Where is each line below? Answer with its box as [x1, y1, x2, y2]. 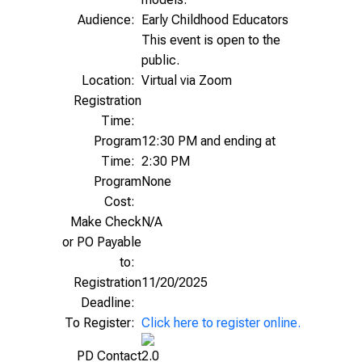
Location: [82, 73, 141, 88]
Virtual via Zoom [141, 73, 232, 88]
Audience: [78, 12, 141, 27]
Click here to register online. [141, 315, 301, 330]
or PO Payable [62, 234, 141, 250]
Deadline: [81, 295, 141, 310]
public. [141, 53, 179, 68]
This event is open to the [141, 32, 280, 48]
